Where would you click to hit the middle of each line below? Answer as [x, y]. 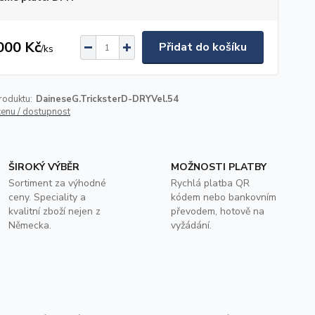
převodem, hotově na [217, 211]
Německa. [30, 225]
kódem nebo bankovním [223, 197]
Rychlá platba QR [210, 183]
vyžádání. [191, 225]
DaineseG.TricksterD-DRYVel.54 [107, 99]
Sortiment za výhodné [58, 183]
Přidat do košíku [202, 47]
